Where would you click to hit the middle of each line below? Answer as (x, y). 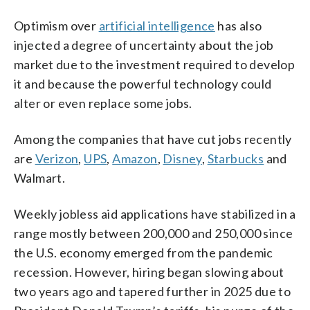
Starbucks (236, 158)
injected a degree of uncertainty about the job (144, 45)
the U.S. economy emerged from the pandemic (144, 252)
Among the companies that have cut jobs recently (153, 139)
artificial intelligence (157, 25)
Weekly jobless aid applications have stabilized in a (155, 213)
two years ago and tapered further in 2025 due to (153, 291)
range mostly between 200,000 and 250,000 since (154, 233)
